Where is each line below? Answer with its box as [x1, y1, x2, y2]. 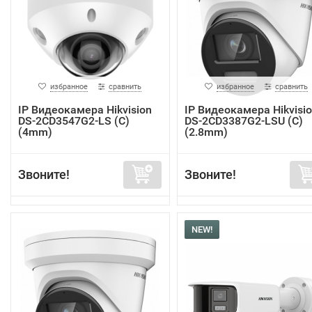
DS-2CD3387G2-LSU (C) [184, 114, 303, 127]
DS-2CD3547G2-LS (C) [18, 114, 130, 127]
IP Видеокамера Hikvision [18, 102, 152, 116]
